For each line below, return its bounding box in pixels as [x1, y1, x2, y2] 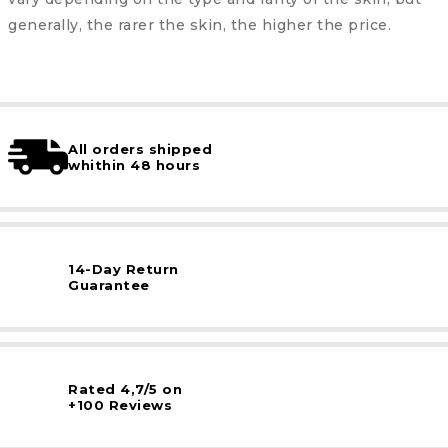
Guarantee [68, 277, 150, 294]
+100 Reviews [68, 397, 172, 414]
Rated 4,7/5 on [68, 381, 182, 398]
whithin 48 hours [68, 157, 200, 174]
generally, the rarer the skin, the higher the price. [8, 16, 391, 35]
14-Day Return [68, 261, 179, 278]
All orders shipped [68, 141, 212, 158]
